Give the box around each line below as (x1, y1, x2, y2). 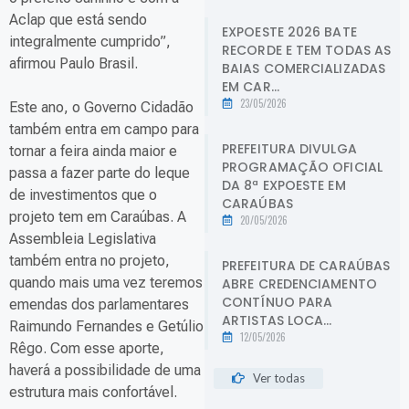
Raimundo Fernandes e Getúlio (9, 318, 204, 336)
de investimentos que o (9, 186, 157, 204)
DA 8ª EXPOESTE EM (222, 175, 346, 194)
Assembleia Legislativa (9, 230, 156, 248)
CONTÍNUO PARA (222, 292, 333, 311)
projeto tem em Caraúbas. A (9, 208, 186, 226)
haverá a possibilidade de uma (9, 362, 201, 380)
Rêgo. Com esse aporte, (9, 340, 164, 358)
